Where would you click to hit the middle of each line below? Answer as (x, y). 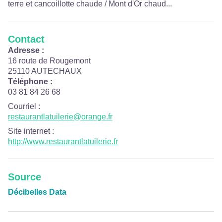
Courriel (22, 106)
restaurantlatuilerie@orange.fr (60, 117)
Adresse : (26, 50)
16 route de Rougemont (49, 61)
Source (25, 177)
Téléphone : (30, 82)
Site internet (29, 131)
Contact (26, 39)
